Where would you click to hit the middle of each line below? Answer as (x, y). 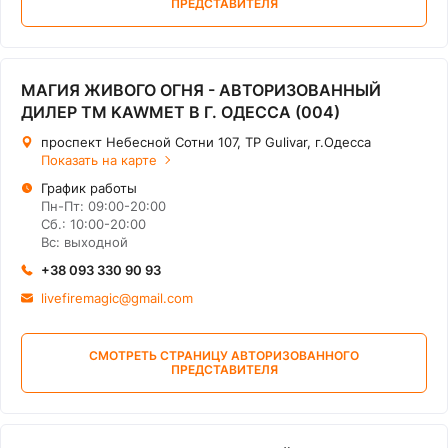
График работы (89, 188)
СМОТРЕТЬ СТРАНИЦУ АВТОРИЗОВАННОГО (224, 355)
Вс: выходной (84, 242)
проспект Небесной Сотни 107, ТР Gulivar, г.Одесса (206, 142)
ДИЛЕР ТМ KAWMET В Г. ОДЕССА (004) (180, 112)
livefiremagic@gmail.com (117, 298)
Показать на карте (99, 160)
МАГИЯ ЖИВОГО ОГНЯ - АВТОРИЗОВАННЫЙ (201, 90)
